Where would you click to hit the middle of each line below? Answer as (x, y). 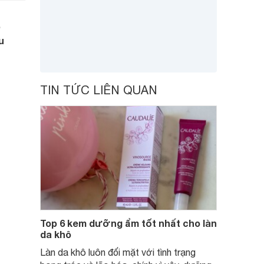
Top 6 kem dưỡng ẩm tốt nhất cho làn (128, 223)
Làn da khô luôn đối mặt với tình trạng (118, 252)
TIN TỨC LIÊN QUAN (99, 90)
